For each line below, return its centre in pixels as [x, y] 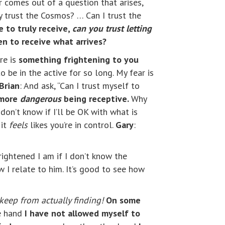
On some [123, 200]
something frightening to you [79, 60]
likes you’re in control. [72, 125]
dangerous [41, 99]
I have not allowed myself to [82, 213]
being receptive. [96, 99]
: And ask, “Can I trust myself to [80, 86]
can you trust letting [112, 29]
